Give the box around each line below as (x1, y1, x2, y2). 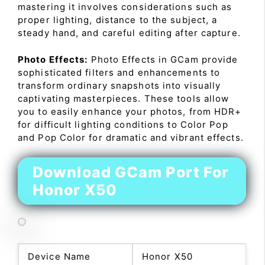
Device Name (28, 250, 91, 262)
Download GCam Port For (33, 163, 230, 181)
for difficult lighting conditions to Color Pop (18, 118, 228, 130)
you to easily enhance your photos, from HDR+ (18, 105, 242, 117)
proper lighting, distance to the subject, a (18, 14, 218, 25)
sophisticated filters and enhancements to (18, 66, 221, 78)
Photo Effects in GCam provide (88, 53, 238, 65)
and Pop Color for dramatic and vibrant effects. (18, 131, 244, 143)
